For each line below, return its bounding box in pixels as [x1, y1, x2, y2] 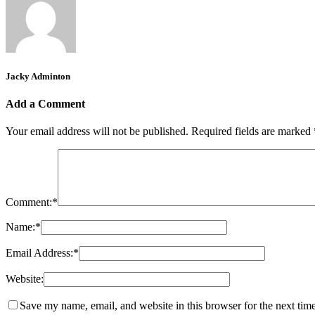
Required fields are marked [191, 125, 314, 138]
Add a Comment [6, 97, 85, 110]
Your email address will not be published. [6, 125, 188, 138]
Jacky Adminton [6, 70, 70, 82]
